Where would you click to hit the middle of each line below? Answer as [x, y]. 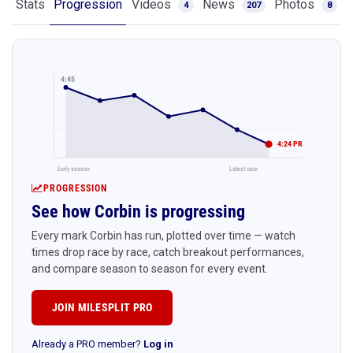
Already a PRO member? [87, 344]
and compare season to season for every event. [150, 268]
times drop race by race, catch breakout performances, [168, 252]
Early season [74, 168]
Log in [158, 344]
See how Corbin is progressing [138, 211]
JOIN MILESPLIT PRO [102, 307]
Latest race [243, 168]
